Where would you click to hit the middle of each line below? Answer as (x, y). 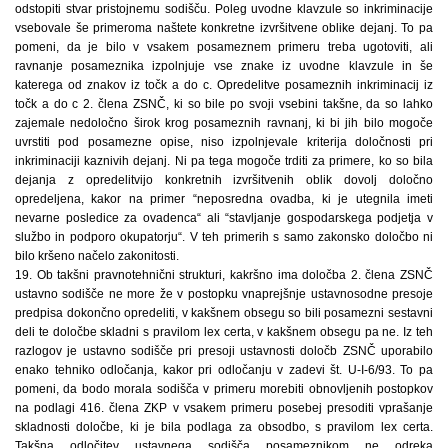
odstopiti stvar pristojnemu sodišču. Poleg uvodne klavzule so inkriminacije (224, 9)
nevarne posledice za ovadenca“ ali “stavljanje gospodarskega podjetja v (224, 218)
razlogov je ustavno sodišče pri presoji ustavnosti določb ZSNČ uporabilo (224, 351)
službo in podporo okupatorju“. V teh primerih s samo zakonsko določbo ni (224, 237)
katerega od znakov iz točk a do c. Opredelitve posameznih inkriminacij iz (224, 85)
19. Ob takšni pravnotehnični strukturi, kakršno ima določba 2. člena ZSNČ (224, 275)
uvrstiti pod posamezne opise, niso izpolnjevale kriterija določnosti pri (224, 142)
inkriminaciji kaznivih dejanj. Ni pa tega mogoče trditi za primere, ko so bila (224, 161)
